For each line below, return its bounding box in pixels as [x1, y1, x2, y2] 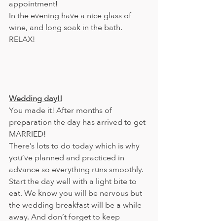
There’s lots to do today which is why [9, 141, 142, 152]
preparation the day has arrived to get [9, 117, 147, 128]
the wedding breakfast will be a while [9, 200, 144, 211]
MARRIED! [9, 129, 46, 140]
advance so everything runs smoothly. [9, 164, 144, 176]
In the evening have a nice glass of [9, 10, 133, 22]
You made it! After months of [9, 105, 114, 116]
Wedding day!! [9, 93, 62, 105]
